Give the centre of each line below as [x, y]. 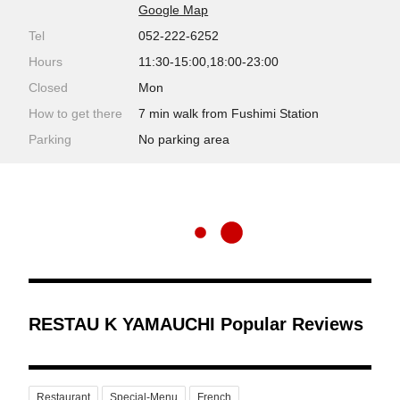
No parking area [184, 139]
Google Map [174, 10]
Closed [48, 87]
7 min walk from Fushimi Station [229, 113]
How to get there [75, 113]
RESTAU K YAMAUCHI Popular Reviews [196, 324]
